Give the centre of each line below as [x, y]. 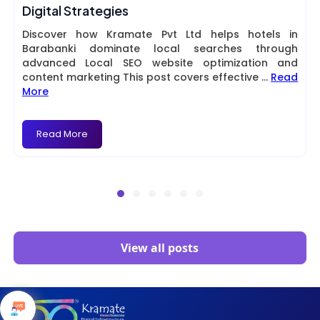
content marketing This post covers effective [142, 77]
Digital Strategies [75, 11]
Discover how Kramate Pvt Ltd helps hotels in [160, 35]
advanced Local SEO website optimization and [160, 63]
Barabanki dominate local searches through [160, 49]
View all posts [160, 248]
